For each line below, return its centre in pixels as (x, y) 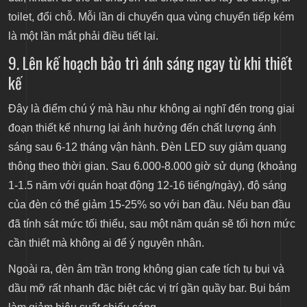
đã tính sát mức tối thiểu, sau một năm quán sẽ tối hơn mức (152, 224)
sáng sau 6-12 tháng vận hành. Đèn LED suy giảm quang (147, 147)
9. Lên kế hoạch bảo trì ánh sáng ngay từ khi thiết (150, 63)
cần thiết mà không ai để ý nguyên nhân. (106, 243)
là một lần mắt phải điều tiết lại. (83, 36)
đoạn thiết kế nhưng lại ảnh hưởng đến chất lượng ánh (142, 128)
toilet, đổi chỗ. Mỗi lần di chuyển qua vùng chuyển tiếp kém (151, 17)
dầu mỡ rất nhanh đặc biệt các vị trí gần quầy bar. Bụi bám (149, 288)
